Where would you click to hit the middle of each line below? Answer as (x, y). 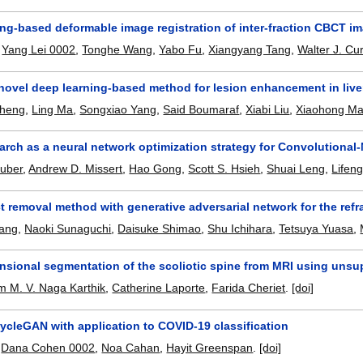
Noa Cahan (131, 348)
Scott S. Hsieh (224, 169)
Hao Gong (156, 169)
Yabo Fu (181, 50)
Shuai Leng (296, 169)
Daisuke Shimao (160, 228)
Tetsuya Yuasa (316, 228)
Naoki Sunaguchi (68, 228)
